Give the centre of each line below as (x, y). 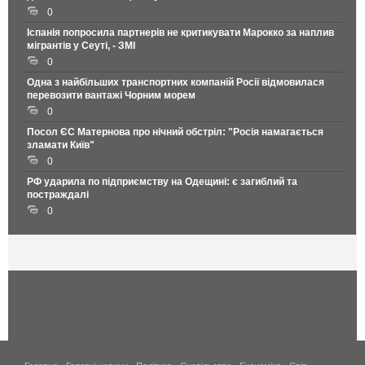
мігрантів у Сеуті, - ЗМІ (81, 46)
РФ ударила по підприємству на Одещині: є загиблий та (162, 182)
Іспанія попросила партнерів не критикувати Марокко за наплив (180, 33)
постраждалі (58, 195)
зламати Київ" (61, 145)
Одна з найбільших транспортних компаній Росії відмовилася (176, 83)
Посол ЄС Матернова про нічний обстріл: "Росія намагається (175, 132)
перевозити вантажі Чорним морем (111, 96)
